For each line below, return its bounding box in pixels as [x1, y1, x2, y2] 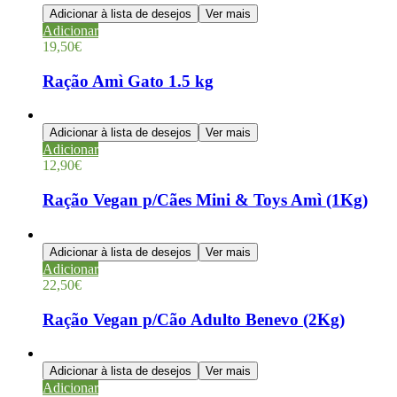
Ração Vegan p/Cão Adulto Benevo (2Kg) [43, 309, 345, 329]
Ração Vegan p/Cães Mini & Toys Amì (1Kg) [43, 191, 368, 210]
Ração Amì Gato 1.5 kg [43, 71, 214, 90]
